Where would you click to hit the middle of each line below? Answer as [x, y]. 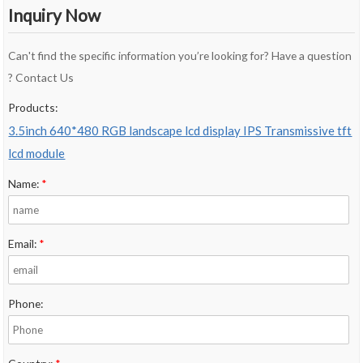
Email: [24, 244]
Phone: [26, 304]
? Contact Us [41, 78]
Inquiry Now [55, 15]
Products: [33, 108]
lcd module [37, 154]
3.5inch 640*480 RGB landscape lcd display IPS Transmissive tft [180, 131]
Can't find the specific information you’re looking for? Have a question [180, 56]
